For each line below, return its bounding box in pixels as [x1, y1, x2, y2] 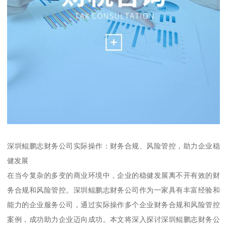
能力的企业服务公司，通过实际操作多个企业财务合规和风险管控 [7, 201, 220, 209]
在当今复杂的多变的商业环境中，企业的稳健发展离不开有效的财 [7, 171, 220, 180]
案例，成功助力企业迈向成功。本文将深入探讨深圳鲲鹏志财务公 [7, 215, 220, 224]
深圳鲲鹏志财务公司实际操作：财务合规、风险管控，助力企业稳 [7, 142, 220, 150]
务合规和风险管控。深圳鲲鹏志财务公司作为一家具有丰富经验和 [7, 186, 220, 195]
